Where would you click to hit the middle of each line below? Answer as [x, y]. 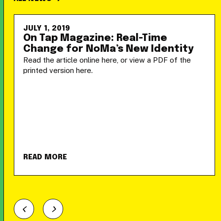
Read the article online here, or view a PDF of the [107, 60]
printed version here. [58, 70]
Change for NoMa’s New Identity [109, 49]
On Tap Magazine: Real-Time [95, 38]
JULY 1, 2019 [47, 29]
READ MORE [45, 157]
